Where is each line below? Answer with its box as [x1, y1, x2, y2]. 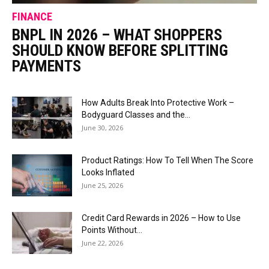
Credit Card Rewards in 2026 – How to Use [82, 213, 241, 223]
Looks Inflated [82, 168, 134, 178]
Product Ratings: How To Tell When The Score [82, 156, 253, 166]
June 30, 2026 [82, 123, 123, 133]
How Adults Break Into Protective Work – [82, 98, 234, 108]
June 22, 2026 [82, 238, 123, 248]
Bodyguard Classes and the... [82, 110, 190, 120]
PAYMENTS [12, 57, 81, 76]
